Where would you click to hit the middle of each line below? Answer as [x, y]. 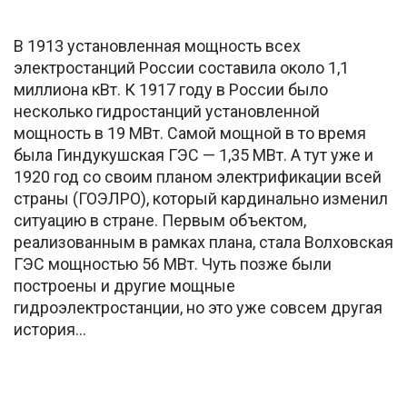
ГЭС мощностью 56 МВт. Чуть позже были [173, 263]
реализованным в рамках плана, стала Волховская [203, 242]
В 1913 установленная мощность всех [157, 45]
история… [50, 329]
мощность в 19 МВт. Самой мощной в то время [190, 133]
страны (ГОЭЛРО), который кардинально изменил [201, 198]
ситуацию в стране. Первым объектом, [160, 220]
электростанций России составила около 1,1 [181, 67]
